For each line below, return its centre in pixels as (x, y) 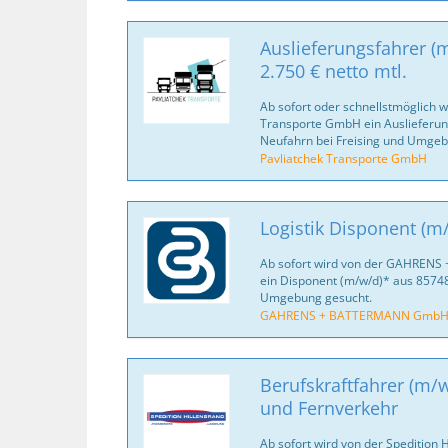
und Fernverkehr (328, 408)
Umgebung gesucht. (315, 297)
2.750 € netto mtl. (333, 71)
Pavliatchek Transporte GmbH (343, 158)
